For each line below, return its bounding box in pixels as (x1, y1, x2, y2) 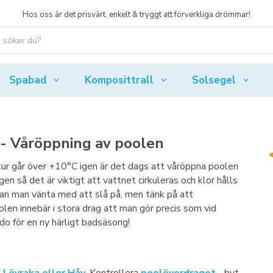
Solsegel (191, 73, 236, 87)
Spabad (9, 73, 47, 87)
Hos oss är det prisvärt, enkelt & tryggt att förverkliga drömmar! (23, 9, 250, 20)
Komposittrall (85, 73, 154, 87)
